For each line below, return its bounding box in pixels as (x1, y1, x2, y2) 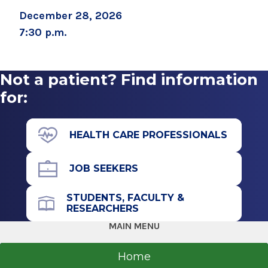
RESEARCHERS (66, 203, 139, 215)
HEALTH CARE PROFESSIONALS (69, 129, 227, 141)
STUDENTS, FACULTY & (66, 192, 185, 204)
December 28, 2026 (19, 9, 122, 22)
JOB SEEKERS (69, 163, 138, 175)
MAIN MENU (108, 220, 160, 232)
